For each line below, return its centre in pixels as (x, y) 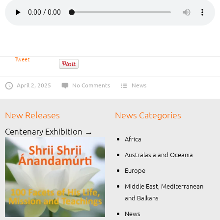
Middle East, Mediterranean (164, 186)
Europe (135, 170)
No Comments (91, 85)
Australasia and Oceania (159, 154)
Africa (133, 139)
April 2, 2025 (34, 85)
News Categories (148, 115)
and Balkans (141, 198)
